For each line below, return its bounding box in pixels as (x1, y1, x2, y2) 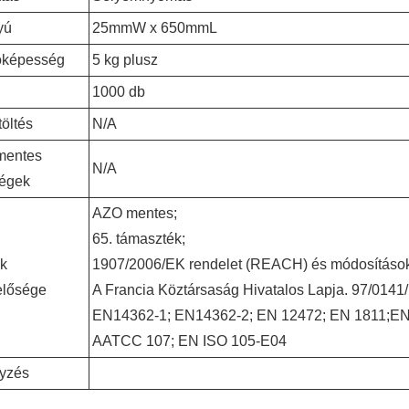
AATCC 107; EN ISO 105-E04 (92, 333, 288, 349)
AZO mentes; (92, 205, 178, 221)
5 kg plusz (92, 52, 159, 68)
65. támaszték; (92, 231, 186, 246)
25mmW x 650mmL (92, 20, 218, 36)
